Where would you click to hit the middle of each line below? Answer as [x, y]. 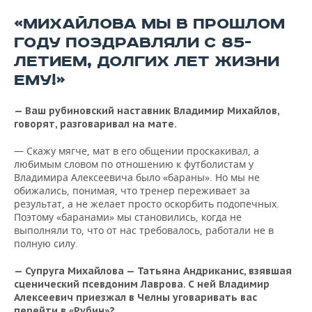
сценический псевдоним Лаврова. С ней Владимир [142, 284]
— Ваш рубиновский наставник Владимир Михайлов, [147, 111]
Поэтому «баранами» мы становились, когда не [128, 217]
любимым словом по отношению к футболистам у [134, 164]
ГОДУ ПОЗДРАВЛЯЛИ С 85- [133, 43]
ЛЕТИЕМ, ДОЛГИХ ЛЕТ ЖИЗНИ [147, 62]
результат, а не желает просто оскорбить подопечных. [147, 204]
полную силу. [46, 244]
